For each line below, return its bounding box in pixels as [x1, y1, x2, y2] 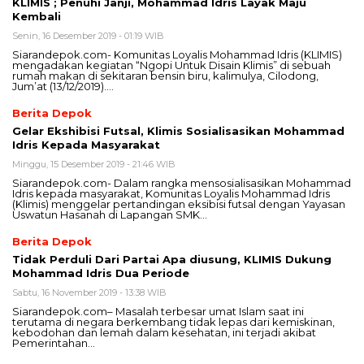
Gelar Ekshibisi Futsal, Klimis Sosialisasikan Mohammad [12, 124, 344, 138]
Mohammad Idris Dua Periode [12, 266, 189, 280]
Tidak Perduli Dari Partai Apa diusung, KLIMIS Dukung [12, 253, 331, 266]
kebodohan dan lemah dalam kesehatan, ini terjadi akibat [12, 326, 316, 340]
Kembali [12, 10, 61, 24]
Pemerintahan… [12, 336, 95, 350]
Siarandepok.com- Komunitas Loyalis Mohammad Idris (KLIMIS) [12, 48, 342, 62]
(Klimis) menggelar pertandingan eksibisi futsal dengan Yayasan [12, 197, 345, 211]
